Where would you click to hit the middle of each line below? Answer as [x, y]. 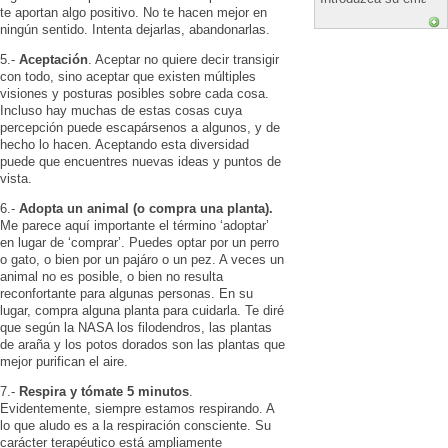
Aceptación [51, 59]
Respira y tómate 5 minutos [104, 391]
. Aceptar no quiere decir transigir [183, 59]
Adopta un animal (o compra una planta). [146, 208]
